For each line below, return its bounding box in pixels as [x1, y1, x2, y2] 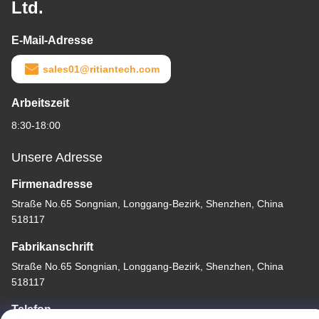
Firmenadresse [11, 178, 93, 191]
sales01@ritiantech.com [43, 63, 159, 75]
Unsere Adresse [11, 150, 103, 165]
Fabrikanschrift [11, 241, 93, 253]
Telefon [11, 303, 51, 316]
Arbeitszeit [11, 97, 69, 110]
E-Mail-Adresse [11, 34, 93, 47]
